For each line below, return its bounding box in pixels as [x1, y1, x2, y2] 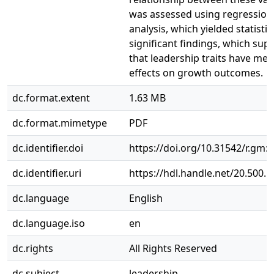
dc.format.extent [12, 91, 90, 105]
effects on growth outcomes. [129, 66, 263, 80]
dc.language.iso [12, 217, 85, 230]
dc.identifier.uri [12, 166, 81, 180]
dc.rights [12, 242, 53, 255]
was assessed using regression [129, 7, 273, 21]
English [129, 191, 163, 205]
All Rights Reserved [129, 242, 217, 255]
